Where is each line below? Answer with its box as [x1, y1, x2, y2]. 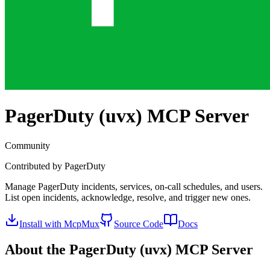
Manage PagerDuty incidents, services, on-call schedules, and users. [5, 181, 263, 192]
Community [5, 140, 50, 151]
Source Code [114, 218, 163, 229]
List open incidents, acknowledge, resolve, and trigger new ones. [5, 192, 251, 202]
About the [5, 241, 69, 257]
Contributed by [5, 160, 64, 171]
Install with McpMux [19, 218, 99, 229]
